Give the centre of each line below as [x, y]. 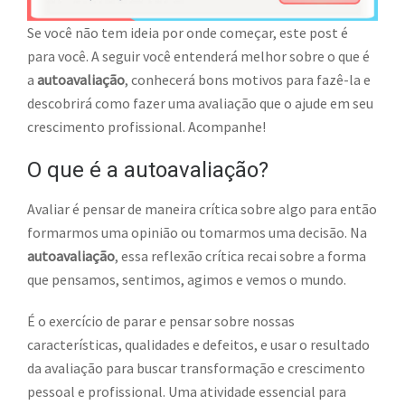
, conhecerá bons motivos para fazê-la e [248, 80]
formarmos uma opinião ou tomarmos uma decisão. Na [197, 233]
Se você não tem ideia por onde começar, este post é [188, 33]
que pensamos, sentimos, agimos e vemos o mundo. [187, 280]
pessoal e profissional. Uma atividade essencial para [187, 392]
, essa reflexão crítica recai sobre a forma [240, 256]
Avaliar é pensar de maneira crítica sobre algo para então [202, 209]
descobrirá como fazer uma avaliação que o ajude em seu [200, 104]
